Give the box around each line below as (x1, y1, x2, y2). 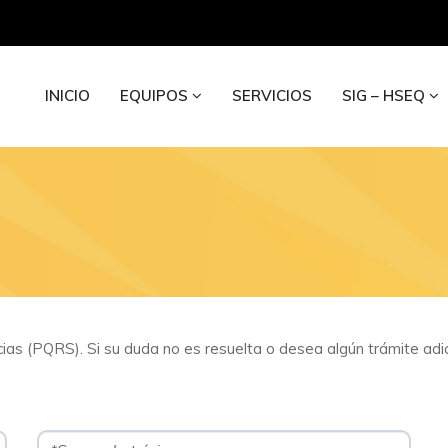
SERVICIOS (232, 86, 312, 105)
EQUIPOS (120, 86, 192, 105)
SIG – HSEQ (342, 86, 429, 105)
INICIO (45, 86, 90, 105)
